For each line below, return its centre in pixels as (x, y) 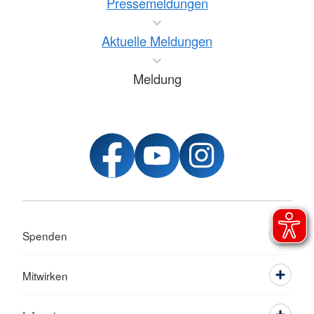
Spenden (45, 235)
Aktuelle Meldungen (157, 41)
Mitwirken (45, 275)
